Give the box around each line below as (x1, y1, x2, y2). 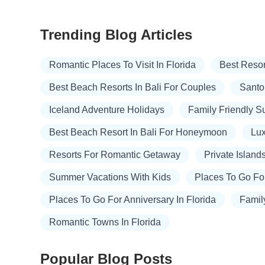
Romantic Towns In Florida (49, 217, 161, 228)
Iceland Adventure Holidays (49, 105, 164, 115)
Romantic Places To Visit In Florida (49, 60, 196, 70)
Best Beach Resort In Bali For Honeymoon (49, 127, 227, 138)
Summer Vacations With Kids (49, 172, 171, 183)
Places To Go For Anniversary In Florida (49, 195, 216, 205)
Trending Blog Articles (40, 26, 192, 43)
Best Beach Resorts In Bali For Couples (49, 82, 216, 93)
